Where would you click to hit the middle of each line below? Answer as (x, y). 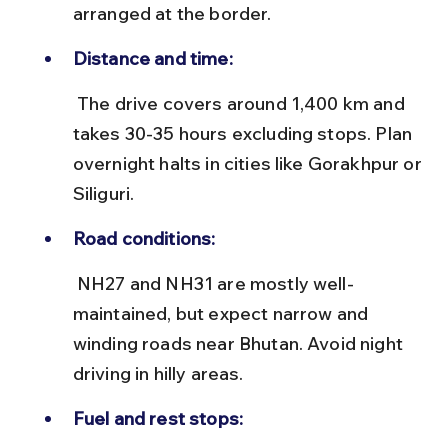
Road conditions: (144, 238)
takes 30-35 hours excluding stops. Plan (244, 133)
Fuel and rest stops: (158, 418)
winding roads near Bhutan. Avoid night (240, 343)
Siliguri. (103, 193)
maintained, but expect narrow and (222, 313)
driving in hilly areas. (158, 373)
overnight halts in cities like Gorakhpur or (249, 163)
